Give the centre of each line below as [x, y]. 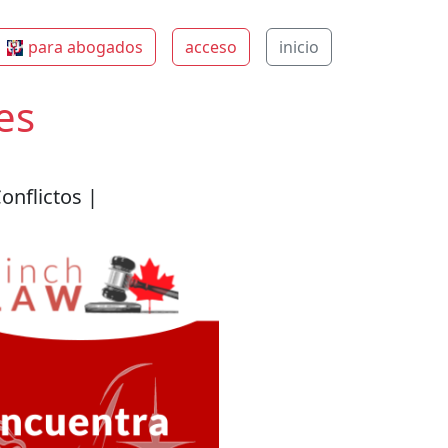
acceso [211, 46]
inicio [299, 46]
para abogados [86, 46]
